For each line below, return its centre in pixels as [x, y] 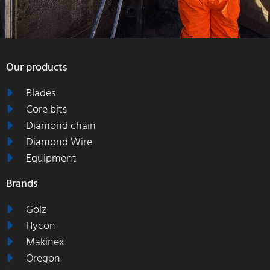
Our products [37, 67]
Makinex [45, 242]
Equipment [51, 158]
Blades [40, 93]
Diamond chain [61, 125]
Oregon [43, 258]
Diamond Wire [59, 142]
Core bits [46, 109]
